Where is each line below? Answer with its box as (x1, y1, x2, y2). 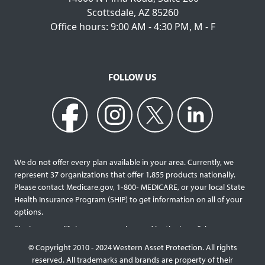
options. (14, 206, 43, 217)
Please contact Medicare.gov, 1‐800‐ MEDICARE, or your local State (14, 181, 245, 192)
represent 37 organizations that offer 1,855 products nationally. (14, 169, 237, 180)
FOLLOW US (108, 70, 157, 83)
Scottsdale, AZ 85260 (86, 5, 179, 19)
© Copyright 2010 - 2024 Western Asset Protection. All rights (28, 241, 237, 253)
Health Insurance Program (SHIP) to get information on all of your (14, 193, 243, 205)
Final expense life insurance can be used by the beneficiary (14, 223, 218, 234)
